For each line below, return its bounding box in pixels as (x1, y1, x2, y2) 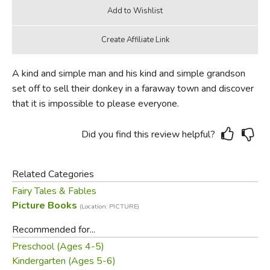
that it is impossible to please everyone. (11, 96, 179, 110)
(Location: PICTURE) (79, 201, 139, 211)
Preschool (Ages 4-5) (11, 239, 104, 253)
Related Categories (11, 167, 94, 181)
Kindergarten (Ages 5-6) (11, 254, 116, 268)
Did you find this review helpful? (81, 127, 216, 141)
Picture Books (11, 198, 80, 212)
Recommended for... (11, 222, 95, 236)
